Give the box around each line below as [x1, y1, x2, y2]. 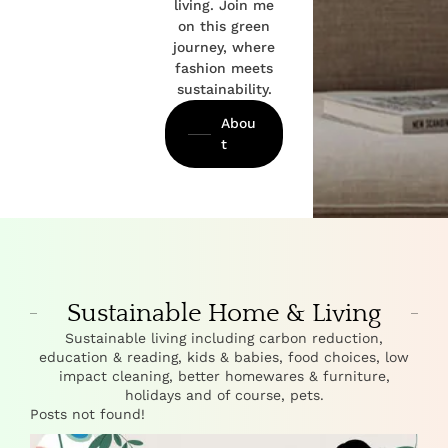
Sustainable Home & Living [67, 299, 381, 328]
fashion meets [175, 60, 273, 76]
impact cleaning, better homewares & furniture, [58, 368, 390, 384]
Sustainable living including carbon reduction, [65, 330, 383, 346]
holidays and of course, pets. [124, 387, 324, 403]
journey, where [173, 39, 275, 55]
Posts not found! [30, 406, 145, 422]
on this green [178, 18, 270, 34]
